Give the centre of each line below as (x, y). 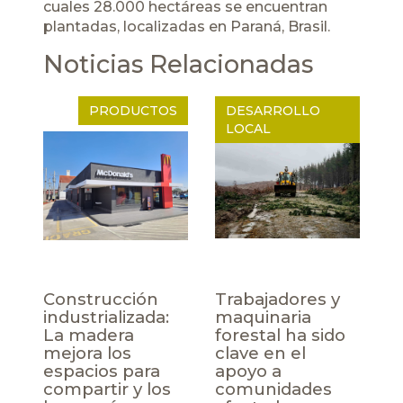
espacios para (102, 371)
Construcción (101, 299)
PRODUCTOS (133, 110)
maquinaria (263, 317)
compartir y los (107, 389)
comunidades (273, 389)
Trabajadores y (278, 299)
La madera (89, 335)
